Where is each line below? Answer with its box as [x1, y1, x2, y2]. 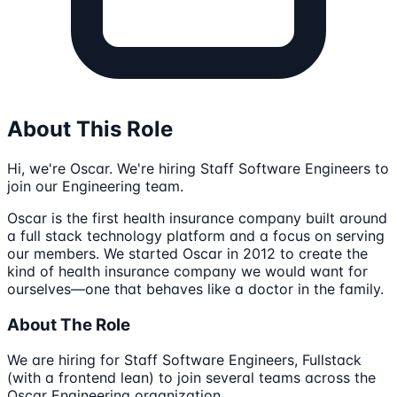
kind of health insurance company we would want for [7, 261, 368, 280]
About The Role [7, 314, 130, 335]
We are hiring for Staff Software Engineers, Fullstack [7, 351, 362, 370]
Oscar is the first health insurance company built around [7, 208, 387, 227]
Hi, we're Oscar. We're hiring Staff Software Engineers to [7, 159, 389, 177]
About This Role [7, 115, 173, 142]
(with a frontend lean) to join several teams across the [7, 369, 376, 387]
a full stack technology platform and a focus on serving [7, 226, 385, 245]
